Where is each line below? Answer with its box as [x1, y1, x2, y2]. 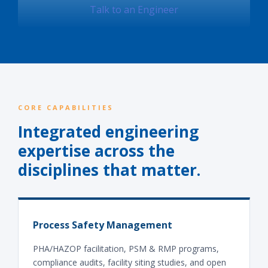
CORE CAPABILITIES [18, 103, 114, 112]
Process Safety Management [33, 218, 172, 232]
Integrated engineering [18, 121, 199, 142]
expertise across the [18, 140, 175, 162]
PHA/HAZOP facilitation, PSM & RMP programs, [33, 243, 219, 254]
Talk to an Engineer [90, 3, 178, 16]
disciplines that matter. [18, 159, 200, 181]
